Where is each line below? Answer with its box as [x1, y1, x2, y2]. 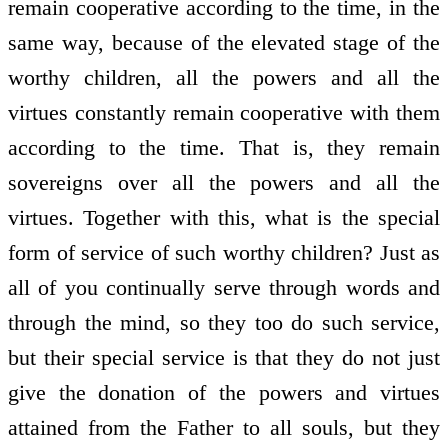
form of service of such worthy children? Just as [8, 240, 440, 266]
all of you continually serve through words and [8, 275, 440, 301]
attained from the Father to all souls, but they [8, 415, 440, 441]
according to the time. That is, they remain [8, 135, 440, 161]
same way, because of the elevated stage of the [8, 30, 440, 56]
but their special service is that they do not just [8, 345, 440, 371]
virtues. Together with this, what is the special [8, 205, 440, 231]
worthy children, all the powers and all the [8, 65, 440, 91]
